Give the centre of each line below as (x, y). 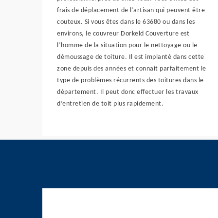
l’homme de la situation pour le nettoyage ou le (127, 45)
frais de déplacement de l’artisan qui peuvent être (131, 10)
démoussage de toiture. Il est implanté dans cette (131, 57)
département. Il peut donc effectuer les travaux (128, 92)
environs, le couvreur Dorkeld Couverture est (123, 34)
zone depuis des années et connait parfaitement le (132, 69)
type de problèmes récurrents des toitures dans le (130, 81)
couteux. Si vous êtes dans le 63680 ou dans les (126, 22)
